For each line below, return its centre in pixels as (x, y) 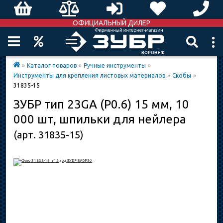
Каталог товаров (52, 65)
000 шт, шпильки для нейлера (100, 119)
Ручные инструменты (115, 65)
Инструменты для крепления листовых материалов (89, 75)
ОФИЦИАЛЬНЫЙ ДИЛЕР (111, 23)
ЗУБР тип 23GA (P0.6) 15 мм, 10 (101, 104)
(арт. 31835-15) (49, 135)
